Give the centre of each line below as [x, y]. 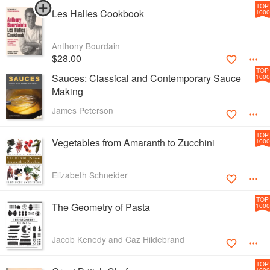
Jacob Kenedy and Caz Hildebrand [118, 240]
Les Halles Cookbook [98, 14]
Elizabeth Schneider [90, 175]
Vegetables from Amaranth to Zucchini [133, 143]
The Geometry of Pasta [101, 207]
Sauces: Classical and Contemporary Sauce [146, 78]
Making [67, 92]
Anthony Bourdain [86, 46]
